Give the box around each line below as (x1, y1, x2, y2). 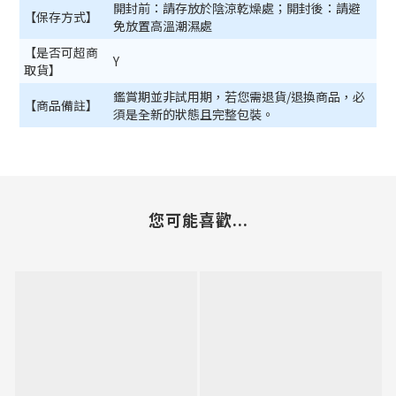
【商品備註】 (24, 95, 98, 114)
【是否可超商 (24, 42, 98, 61)
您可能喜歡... (148, 207, 248, 231)
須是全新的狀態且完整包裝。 (113, 104, 274, 123)
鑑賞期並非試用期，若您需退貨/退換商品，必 (113, 87, 365, 105)
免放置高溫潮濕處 (113, 16, 212, 34)
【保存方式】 (24, 7, 98, 26)
